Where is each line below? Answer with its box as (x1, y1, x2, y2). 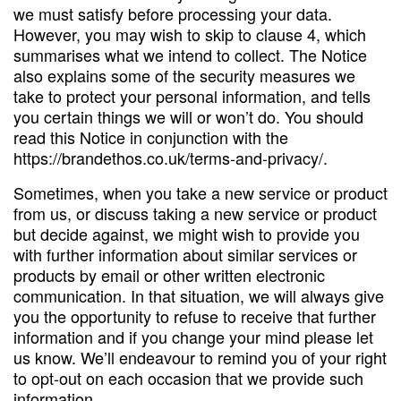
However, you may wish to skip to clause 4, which (13, 22, 366, 46)
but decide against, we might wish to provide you (13, 222, 360, 245)
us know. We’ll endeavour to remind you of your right (13, 346, 387, 369)
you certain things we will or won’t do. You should (13, 105, 363, 128)
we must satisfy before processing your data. (13, 2, 332, 25)
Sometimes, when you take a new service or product (13, 181, 388, 204)
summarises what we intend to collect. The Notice (13, 43, 367, 66)
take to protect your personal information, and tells (13, 84, 371, 107)
